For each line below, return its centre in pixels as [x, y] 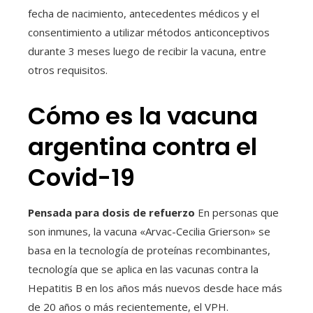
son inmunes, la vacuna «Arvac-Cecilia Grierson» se [149, 232]
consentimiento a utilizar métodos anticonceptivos [149, 32]
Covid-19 [81, 178]
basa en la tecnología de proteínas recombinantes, [149, 250]
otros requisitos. [68, 70]
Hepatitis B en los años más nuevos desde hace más [155, 288]
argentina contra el [143, 147]
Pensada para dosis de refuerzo [113, 213]
